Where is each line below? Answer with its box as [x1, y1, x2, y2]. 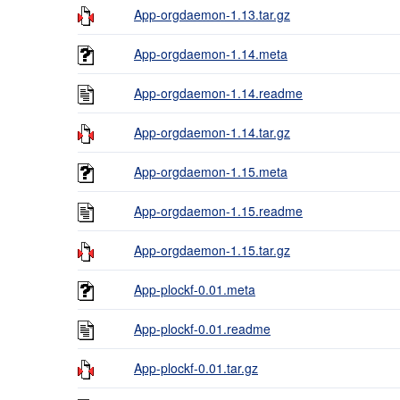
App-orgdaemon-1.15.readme [134, 202, 303, 220]
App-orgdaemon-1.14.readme [134, 84, 303, 102]
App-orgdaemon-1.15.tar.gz [134, 241, 290, 259]
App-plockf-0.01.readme [134, 320, 271, 337]
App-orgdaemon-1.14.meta [134, 45, 287, 62]
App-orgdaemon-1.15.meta [134, 162, 287, 180]
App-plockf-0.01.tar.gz [134, 359, 258, 377]
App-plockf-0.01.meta [134, 280, 255, 298]
